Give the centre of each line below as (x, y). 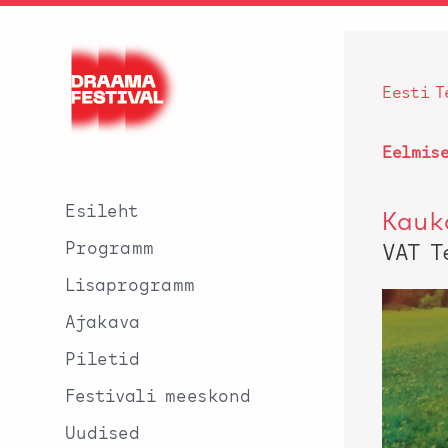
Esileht (102, 212)
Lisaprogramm (130, 286)
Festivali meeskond (158, 397)
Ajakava (102, 323)
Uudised (102, 434)
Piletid (102, 360)
